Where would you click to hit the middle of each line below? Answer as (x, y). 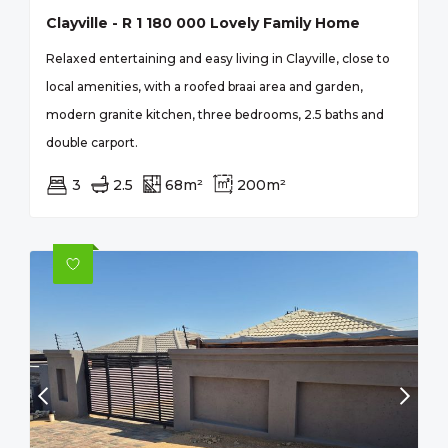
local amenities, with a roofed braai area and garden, (204, 86)
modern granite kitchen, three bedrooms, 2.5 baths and (215, 114)
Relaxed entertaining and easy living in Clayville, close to (218, 58)
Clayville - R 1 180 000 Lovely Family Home (203, 22)
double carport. (92, 142)
